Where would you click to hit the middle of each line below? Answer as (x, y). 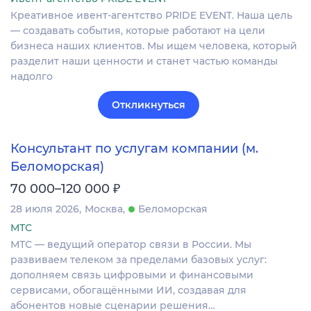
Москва (104, 209)
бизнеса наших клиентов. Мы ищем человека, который (154, 45)
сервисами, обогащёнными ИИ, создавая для (128, 291)
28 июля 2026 (45, 209)
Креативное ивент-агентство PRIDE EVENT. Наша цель (151, 15)
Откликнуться (149, 104)
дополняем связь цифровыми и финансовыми (132, 275)
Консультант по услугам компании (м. (134, 148)
